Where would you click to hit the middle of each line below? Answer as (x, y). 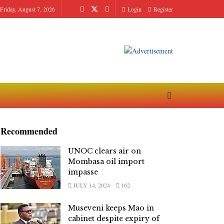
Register (162, 9)
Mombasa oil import (106, 161)
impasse (83, 172)
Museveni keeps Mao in (111, 208)
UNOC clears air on (104, 151)
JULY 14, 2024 (91, 185)
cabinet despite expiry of (114, 218)
